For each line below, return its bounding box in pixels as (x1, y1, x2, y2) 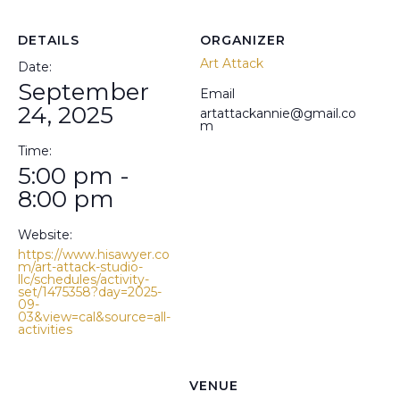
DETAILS (18, 32, 79, 48)
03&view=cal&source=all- (18, 309, 171, 325)
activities (18, 321, 72, 337)
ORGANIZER (200, 32, 286, 48)
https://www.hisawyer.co (18, 246, 170, 262)
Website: (18, 227, 72, 243)
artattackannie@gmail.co (200, 105, 356, 121)
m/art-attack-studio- (18, 259, 143, 275)
